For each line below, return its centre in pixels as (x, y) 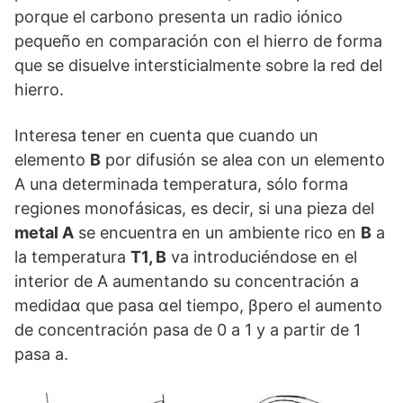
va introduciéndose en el (262, 257)
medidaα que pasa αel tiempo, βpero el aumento (198, 305)
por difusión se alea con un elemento (243, 160)
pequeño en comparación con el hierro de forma (198, 41)
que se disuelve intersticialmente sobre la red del (198, 65)
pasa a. (41, 354)
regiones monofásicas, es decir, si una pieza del (194, 208)
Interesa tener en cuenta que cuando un (166, 135)
